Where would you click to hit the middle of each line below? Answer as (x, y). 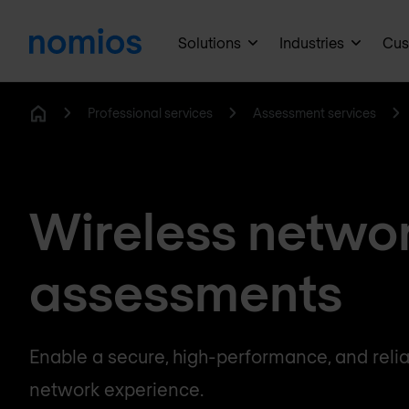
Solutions (210, 42)
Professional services (150, 113)
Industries (312, 42)
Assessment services (315, 113)
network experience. (116, 389)
